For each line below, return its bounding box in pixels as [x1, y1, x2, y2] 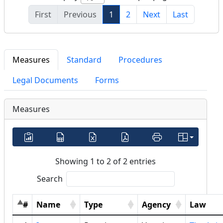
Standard [67, 54, 102, 66]
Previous [64, 9, 97, 20]
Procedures [118, 54, 162, 66]
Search [36, 173, 63, 185]
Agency [142, 199, 171, 211]
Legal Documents [12, 75, 78, 86]
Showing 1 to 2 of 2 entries [55, 156, 156, 167]
